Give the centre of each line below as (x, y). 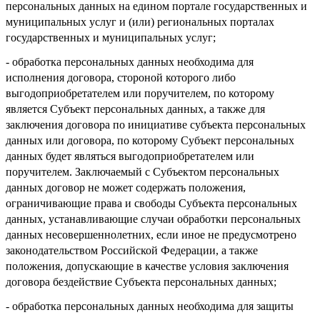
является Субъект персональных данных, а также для (135, 109)
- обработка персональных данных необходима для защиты (150, 306)
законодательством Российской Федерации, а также (132, 250)
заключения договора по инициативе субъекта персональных (156, 124)
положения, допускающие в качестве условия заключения (147, 266)
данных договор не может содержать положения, (126, 187)
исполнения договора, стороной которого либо (121, 77)
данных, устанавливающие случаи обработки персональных (153, 219)
